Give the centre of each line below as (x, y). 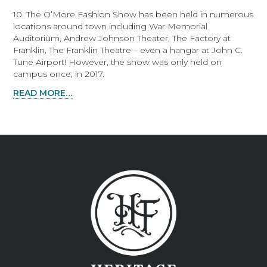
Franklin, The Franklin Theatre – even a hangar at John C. (128, 50)
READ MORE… (43, 93)
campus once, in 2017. (59, 74)
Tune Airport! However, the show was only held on (118, 62)
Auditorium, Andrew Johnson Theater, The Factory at (122, 38)
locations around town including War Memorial (111, 26)
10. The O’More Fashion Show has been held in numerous (133, 14)
